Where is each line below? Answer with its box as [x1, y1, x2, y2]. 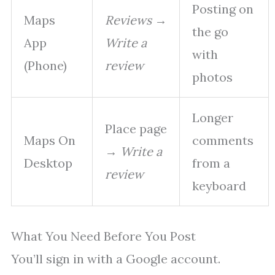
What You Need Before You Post [11, 228, 196, 244]
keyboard [192, 178, 246, 194]
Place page [105, 121, 167, 137]
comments [192, 133, 254, 149]
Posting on [192, 1, 254, 17]
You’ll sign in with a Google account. [11, 251, 220, 267]
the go [192, 24, 228, 40]
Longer [192, 110, 233, 126]
